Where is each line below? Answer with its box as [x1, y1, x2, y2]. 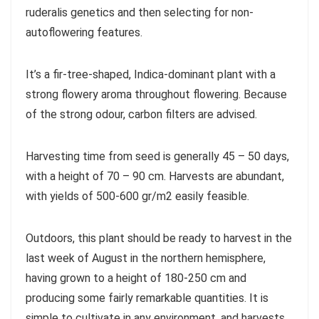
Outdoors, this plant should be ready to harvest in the [26, 231, 292, 245]
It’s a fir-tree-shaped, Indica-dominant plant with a [26, 67, 276, 81]
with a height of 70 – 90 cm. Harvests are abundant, [26, 169, 284, 183]
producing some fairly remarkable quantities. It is [26, 291, 268, 305]
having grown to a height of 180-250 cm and [26, 271, 246, 285]
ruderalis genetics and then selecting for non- [26, 5, 253, 19]
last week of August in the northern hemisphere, [26, 251, 266, 265]
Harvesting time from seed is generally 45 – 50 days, [26, 149, 289, 163]
